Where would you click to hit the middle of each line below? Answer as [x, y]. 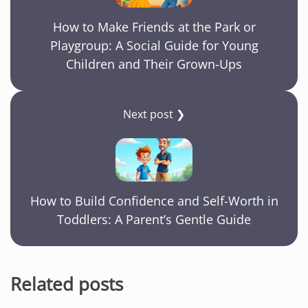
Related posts [67, 284]
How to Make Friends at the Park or [154, 27]
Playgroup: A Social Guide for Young [154, 46]
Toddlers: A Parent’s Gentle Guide [154, 220]
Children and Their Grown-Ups [154, 64]
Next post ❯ [154, 114]
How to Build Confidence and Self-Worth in [154, 201]
